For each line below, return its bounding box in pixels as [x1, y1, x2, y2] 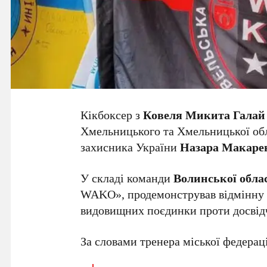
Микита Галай [185, 107, 266, 123]
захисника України [80, 139, 181, 156]
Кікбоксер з [80, 107, 144, 123]
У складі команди [80, 170, 174, 187]
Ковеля [143, 107, 183, 123]
